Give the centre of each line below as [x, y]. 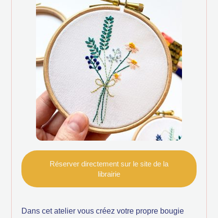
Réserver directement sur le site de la [109, 164]
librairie [109, 174]
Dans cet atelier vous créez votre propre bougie [103, 211]
